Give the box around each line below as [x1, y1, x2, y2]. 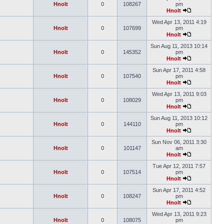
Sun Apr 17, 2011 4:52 [152, 187, 205, 193]
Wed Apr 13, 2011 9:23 [151, 211, 206, 217]
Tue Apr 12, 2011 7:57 [152, 163, 205, 169]
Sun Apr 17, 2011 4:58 [152, 67, 205, 73]
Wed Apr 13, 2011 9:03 [151, 91, 206, 97]
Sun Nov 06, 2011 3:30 [151, 139, 206, 145]
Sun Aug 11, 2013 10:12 [150, 115, 207, 121]
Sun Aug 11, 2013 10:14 [150, 43, 207, 49]
